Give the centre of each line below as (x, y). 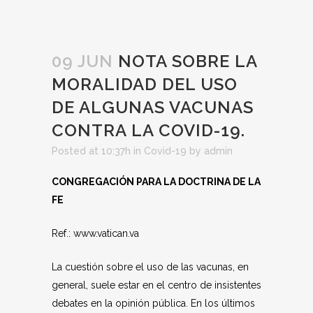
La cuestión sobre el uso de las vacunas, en (150, 267)
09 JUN (82, 61)
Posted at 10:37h (91, 151)
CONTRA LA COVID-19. (148, 130)
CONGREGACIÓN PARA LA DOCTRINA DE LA (156, 182)
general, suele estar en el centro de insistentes (156, 285)
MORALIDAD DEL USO (145, 84)
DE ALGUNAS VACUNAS (153, 107)
